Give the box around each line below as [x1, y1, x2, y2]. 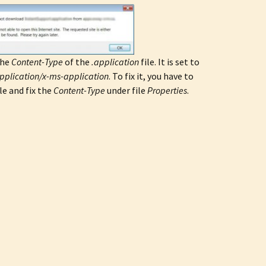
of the [63, 56, 91, 68]
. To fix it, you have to [109, 70, 194, 83]
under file [105, 84, 147, 97]
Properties [147, 84, 187, 97]
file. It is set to [139, 56, 199, 68]
